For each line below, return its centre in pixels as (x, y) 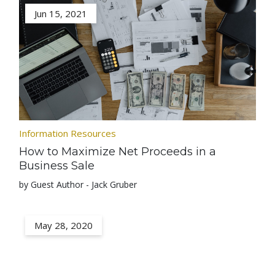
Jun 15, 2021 (61, 14)
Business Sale (57, 166)
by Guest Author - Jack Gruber (78, 184)
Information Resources (68, 133)
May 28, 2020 (64, 225)
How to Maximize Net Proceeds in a (118, 152)
